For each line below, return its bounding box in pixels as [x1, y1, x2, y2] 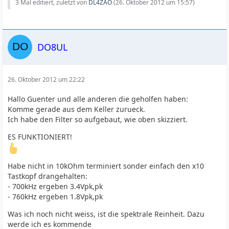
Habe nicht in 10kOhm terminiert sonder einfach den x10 [8, 161, 204, 171]
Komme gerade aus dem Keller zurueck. [8, 104, 146, 114]
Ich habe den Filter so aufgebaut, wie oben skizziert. [8, 114, 188, 124]
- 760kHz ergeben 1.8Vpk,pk [8, 192, 103, 201]
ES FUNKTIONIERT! [8, 132, 73, 142]
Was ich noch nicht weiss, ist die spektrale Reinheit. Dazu [8, 209, 205, 219]
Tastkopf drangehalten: [8, 171, 88, 181]
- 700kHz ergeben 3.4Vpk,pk [8, 181, 103, 191]
